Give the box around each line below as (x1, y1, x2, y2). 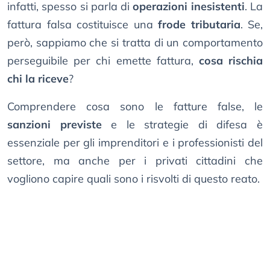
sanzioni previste (7, 118, 102, 132)
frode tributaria (158, 17, 240, 32)
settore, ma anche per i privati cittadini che (7, 154, 263, 168)
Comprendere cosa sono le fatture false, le (7, 99, 263, 114)
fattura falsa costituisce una (7, 17, 158, 32)
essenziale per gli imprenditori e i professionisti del (7, 136, 263, 150)
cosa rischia (198, 54, 263, 68)
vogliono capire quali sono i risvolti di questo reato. (7, 172, 260, 186)
